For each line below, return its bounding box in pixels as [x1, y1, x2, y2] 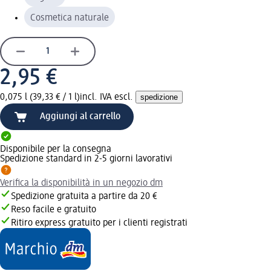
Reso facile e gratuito [11, 204, 96, 215]
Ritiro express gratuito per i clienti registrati [11, 218, 188, 228]
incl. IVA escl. [80, 92, 135, 102]
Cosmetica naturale [30, 13, 109, 23]
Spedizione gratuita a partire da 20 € [11, 191, 157, 201]
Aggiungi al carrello [40, 111, 120, 122]
